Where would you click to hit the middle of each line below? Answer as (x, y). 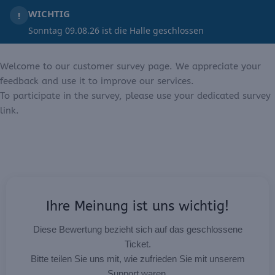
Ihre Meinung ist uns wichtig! (137, 207)
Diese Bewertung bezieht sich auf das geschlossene (137, 230)
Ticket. (137, 244)
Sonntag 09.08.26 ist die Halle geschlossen (116, 30)
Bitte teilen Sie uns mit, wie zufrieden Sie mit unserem (137, 259)
